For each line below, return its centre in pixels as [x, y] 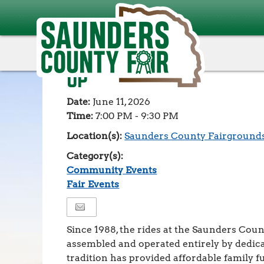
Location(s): [96, 136]
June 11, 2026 [122, 102]
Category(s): [95, 156]
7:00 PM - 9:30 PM [137, 116]
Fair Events [93, 184]
